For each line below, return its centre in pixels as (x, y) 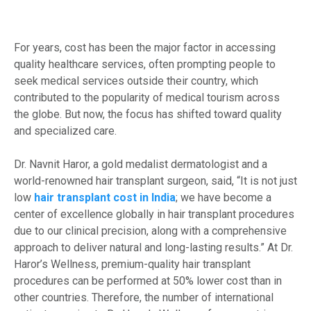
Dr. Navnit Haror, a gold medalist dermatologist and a (141, 165)
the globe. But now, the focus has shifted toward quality (148, 115)
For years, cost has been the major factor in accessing (145, 48)
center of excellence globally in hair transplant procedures (154, 215)
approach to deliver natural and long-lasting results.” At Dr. (153, 248)
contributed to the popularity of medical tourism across (147, 98)
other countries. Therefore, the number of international (144, 298)
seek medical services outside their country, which (136, 81)
